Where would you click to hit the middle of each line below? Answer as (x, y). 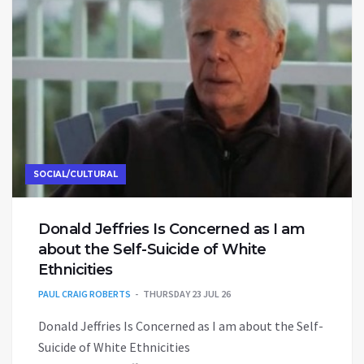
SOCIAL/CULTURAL (76, 174)
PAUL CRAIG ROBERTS (84, 293)
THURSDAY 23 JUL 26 (187, 293)
